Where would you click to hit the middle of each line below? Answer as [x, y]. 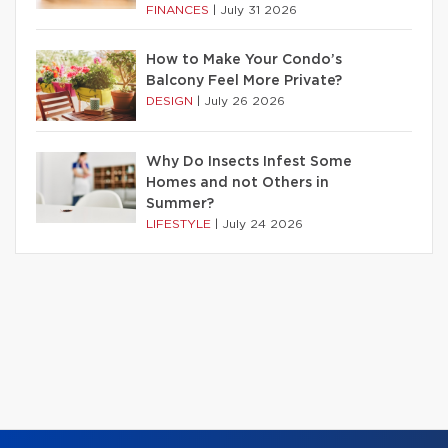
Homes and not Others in [237, 182]
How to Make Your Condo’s [244, 59]
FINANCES [179, 9]
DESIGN [171, 100]
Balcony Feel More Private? [244, 80]
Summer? [180, 203]
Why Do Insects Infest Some [249, 161]
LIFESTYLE [180, 223]
